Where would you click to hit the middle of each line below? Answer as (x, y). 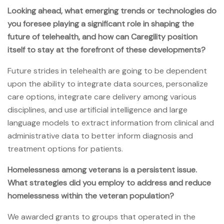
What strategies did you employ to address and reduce (109, 182)
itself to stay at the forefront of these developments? (106, 49)
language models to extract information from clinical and (111, 122)
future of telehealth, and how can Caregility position (102, 36)
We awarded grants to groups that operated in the (101, 216)
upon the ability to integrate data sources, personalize (108, 83)
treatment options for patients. (65, 148)
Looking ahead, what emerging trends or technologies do (112, 10)
